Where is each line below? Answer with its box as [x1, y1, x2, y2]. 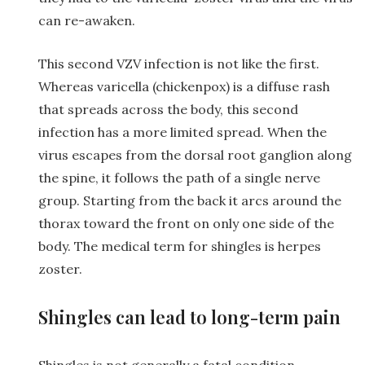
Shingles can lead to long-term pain [38, 304, 341, 329]
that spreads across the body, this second [38, 100, 298, 117]
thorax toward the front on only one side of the [38, 214, 334, 231]
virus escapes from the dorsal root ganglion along [38, 146, 352, 163]
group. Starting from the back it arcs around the [38, 191, 341, 209]
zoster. [38, 260, 82, 277]
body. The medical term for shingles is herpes [38, 237, 321, 254]
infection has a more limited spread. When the [38, 123, 327, 140]
